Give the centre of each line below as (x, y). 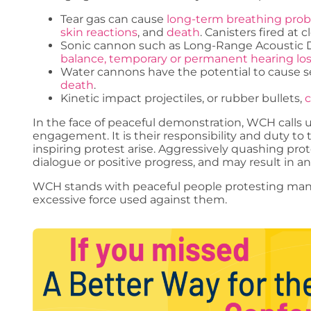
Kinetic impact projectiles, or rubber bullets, (183, 98)
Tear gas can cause (114, 19)
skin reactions (99, 32)
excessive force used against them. (130, 199)
